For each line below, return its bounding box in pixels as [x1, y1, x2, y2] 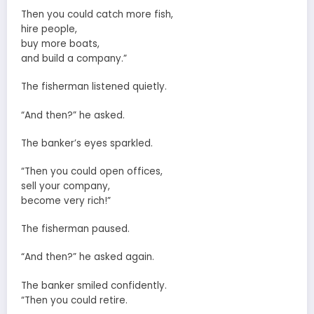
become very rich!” [21, 193, 111, 207]
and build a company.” [21, 52, 127, 66]
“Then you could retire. [21, 293, 128, 307]
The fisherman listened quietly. [21, 80, 167, 94]
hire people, [21, 22, 77, 36]
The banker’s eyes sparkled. [21, 136, 153, 150]
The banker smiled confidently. [21, 278, 167, 292]
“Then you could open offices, [21, 164, 163, 178]
